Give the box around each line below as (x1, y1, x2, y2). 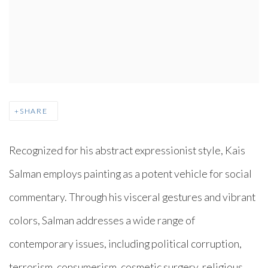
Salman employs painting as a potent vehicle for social (9, 166, 252, 180)
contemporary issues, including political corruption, (9, 236, 242, 250)
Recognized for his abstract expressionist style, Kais (9, 143, 245, 157)
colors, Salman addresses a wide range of (9, 213, 195, 227)
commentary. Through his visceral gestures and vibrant (9, 190, 255, 203)
